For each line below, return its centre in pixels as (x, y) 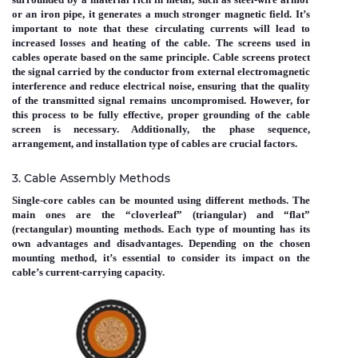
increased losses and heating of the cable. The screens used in (161, 43)
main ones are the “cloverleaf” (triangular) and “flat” (161, 215)
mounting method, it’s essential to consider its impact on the (161, 258)
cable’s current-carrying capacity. (88, 272)
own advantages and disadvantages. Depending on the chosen (161, 244)
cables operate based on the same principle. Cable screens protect (161, 58)
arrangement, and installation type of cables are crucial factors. (156, 144)
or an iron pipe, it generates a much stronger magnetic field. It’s (161, 14)
